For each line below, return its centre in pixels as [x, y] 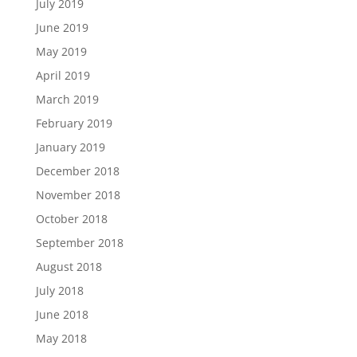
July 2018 [59, 290]
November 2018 [78, 195]
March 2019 [67, 99]
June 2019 [62, 27]
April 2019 [63, 75]
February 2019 [74, 123]
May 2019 [61, 51]
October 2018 [71, 219]
